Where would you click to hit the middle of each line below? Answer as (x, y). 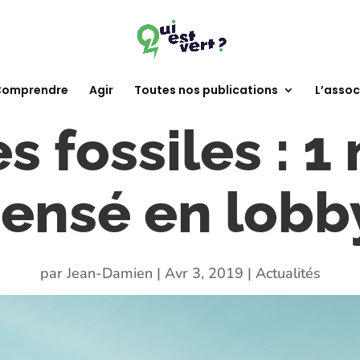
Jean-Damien (109, 273)
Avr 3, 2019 (204, 273)
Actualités (288, 273)
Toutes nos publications (206, 90)
